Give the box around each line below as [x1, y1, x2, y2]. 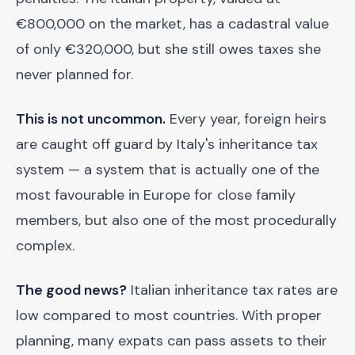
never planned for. [16, 65, 133, 84]
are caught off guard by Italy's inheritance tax [16, 135, 318, 154]
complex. [16, 236, 74, 255]
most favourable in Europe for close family [16, 185, 296, 204]
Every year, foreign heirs [166, 109, 326, 128]
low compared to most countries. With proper [16, 306, 322, 325]
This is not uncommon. [16, 109, 166, 128]
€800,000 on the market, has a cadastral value [16, 14, 329, 33]
